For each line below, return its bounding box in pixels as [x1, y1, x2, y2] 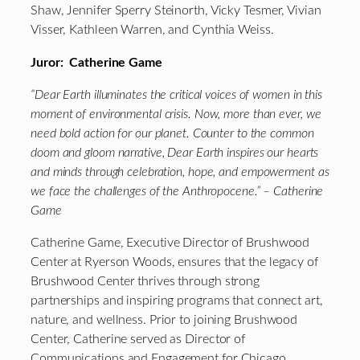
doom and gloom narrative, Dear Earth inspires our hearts [31, 145, 319, 159]
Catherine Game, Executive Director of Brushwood [31, 236, 310, 250]
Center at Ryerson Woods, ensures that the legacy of [31, 256, 318, 269]
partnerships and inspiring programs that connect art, [31, 294, 323, 308]
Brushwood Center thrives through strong [31, 275, 260, 288]
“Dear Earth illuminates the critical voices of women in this [31, 88, 322, 101]
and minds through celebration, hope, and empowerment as [31, 165, 329, 178]
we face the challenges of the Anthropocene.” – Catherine [31, 184, 324, 198]
